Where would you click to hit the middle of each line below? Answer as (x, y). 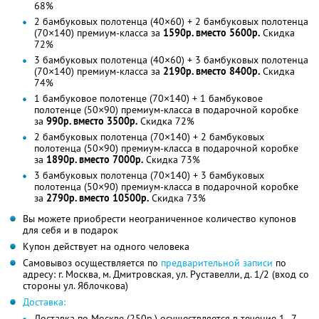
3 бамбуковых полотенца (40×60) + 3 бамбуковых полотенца (171, 59)
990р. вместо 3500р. (92, 121)
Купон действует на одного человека (106, 246)
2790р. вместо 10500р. (98, 198)
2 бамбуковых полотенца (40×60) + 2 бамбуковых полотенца (171, 21)
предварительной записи (217, 262)
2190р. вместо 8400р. (211, 71)
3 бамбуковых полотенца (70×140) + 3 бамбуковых (149, 175)
